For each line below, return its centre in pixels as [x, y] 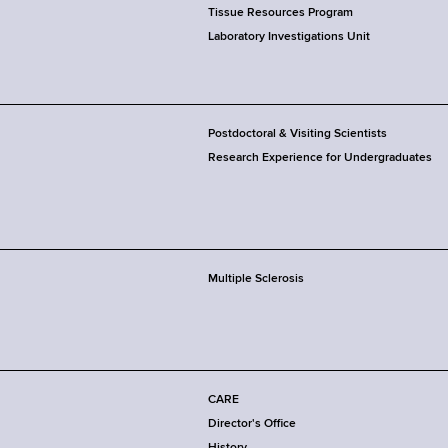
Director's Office [252, 424]
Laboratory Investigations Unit [289, 37]
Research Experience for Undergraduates [320, 158]
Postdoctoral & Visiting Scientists [297, 134]
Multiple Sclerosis [256, 279]
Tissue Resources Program [280, 13]
